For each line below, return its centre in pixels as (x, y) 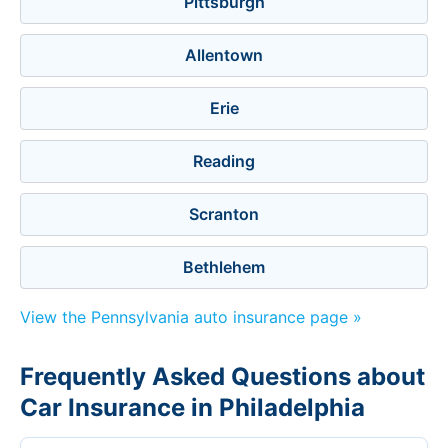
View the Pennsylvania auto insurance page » (191, 317)
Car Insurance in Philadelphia (192, 407)
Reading (224, 161)
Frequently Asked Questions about (222, 376)
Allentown (224, 55)
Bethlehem (224, 267)
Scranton (224, 214)
